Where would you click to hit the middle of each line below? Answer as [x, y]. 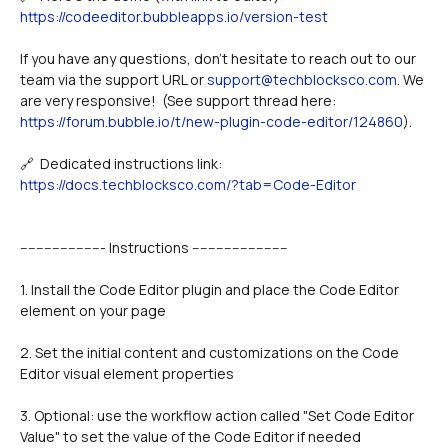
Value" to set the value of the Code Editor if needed [190, 436]
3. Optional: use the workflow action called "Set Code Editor [217, 415]
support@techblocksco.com [302, 79]
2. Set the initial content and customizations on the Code [209, 352]
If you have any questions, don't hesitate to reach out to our [218, 58]
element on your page [93, 310]
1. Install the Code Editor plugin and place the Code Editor [209, 289]
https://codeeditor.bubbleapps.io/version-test [174, 16]
